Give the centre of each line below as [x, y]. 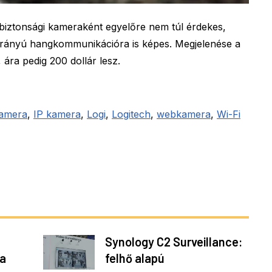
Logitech [131, 114]
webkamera [184, 114]
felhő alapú [134, 258]
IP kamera [57, 114]
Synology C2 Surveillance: [174, 242]
